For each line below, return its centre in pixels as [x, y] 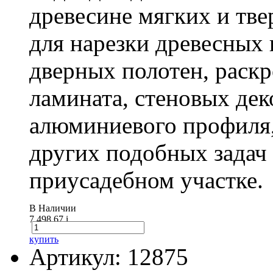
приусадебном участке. [146, 180]
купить [44, 239]
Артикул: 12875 [109, 257]
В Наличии [53, 208]
